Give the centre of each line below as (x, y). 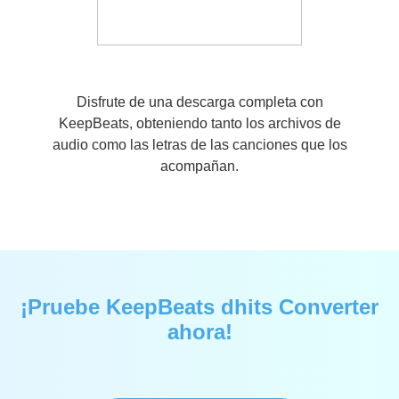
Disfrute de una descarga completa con (199, 102)
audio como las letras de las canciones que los (199, 145)
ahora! (199, 332)
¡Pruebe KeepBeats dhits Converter (199, 307)
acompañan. (199, 166)
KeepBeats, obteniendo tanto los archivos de (199, 123)
